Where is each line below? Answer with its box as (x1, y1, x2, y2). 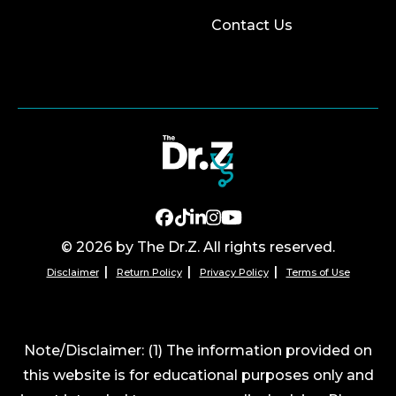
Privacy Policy (199, 266, 269, 279)
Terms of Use (286, 266, 350, 279)
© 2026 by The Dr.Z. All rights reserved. (61, 239, 335, 256)
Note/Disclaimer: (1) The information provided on (24, 342, 372, 360)
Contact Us (211, 16, 293, 34)
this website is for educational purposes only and (22, 367, 374, 385)
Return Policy (116, 266, 182, 279)
